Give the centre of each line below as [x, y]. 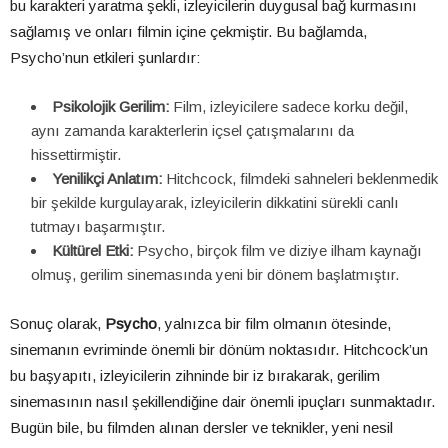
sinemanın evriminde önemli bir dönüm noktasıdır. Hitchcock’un [219, 350]
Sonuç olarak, [57, 324]
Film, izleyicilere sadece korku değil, [288, 107]
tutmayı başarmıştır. [98, 227]
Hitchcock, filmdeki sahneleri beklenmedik [300, 179]
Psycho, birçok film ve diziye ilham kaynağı [277, 251]
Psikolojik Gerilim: [110, 107]
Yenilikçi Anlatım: [107, 179]
